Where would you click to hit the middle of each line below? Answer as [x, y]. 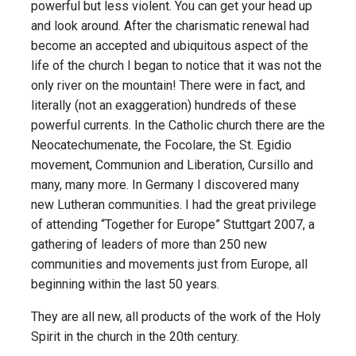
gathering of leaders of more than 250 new [149, 245]
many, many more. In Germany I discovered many [165, 185]
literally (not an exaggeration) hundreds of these [164, 106]
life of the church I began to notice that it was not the [176, 66]
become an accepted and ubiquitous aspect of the [170, 46]
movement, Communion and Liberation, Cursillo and [172, 165]
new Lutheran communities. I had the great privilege [174, 205]
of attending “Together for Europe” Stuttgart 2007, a [173, 225]
